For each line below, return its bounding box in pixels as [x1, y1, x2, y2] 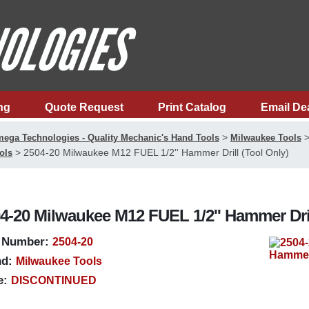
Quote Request [44, 101, 123, 113]
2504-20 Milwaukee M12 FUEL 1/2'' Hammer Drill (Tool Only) [23, 147, 289, 158]
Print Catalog [157, 101, 226, 113]
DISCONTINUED [10, 275, 97, 286]
